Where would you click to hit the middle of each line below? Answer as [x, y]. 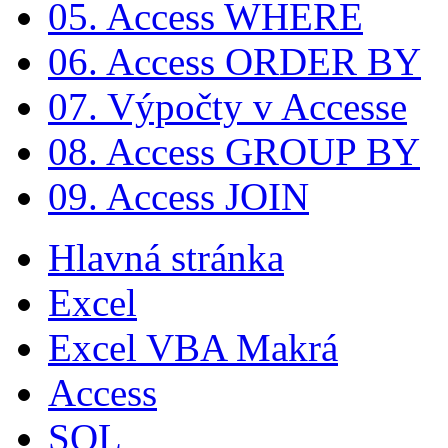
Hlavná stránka [166, 257]
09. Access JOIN [178, 196]
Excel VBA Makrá [193, 347]
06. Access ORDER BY [234, 61]
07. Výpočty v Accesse [227, 106]
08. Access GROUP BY [234, 151]
